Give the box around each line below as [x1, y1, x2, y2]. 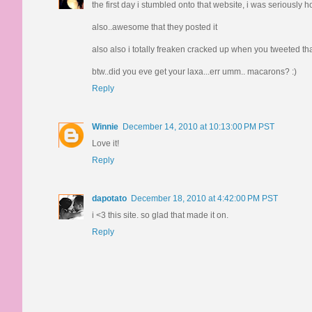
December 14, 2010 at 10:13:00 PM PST [123, 122, 274, 132]
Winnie [92, 122, 118, 132]
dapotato [92, 194, 127, 204]
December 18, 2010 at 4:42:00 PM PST [131, 194, 278, 204]
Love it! [92, 139, 119, 149]
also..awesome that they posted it [92, 22, 217, 33]
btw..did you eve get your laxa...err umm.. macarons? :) [92, 67, 297, 77]
